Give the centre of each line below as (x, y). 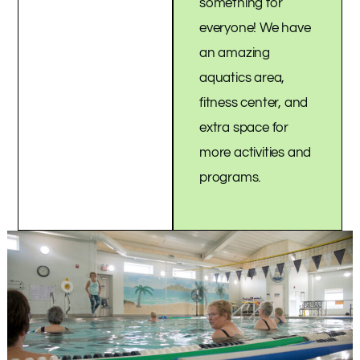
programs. (232, 178)
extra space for (244, 128)
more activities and (256, 153)
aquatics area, (242, 78)
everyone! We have (255, 29)
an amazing (235, 53)
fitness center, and (254, 103)
